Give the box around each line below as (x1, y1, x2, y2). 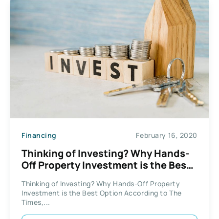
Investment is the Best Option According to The (22, 188, 182, 198)
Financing (22, 130, 57, 140)
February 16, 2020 (136, 130, 197, 140)
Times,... (22, 197, 51, 207)
